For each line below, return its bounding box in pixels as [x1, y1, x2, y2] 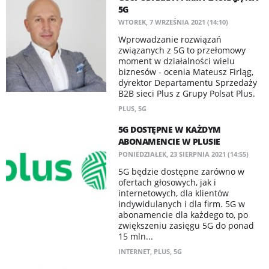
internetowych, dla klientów [118, 187, 229, 199]
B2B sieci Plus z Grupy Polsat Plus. [118, 88, 255, 99]
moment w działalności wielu [118, 55, 235, 67]
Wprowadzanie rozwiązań [118, 34, 222, 45]
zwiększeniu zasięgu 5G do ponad [118, 220, 254, 231]
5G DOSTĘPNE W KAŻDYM [118, 124, 221, 135]
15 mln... [118, 231, 153, 242]
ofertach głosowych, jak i [118, 177, 216, 188]
